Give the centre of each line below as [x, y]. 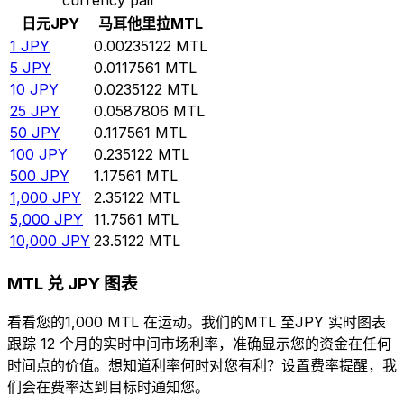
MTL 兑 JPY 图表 [73, 283]
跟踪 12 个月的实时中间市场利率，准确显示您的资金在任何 [199, 344]
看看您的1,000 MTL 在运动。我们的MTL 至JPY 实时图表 [197, 322]
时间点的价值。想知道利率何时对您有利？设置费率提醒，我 [202, 366]
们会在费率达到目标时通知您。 [108, 387]
